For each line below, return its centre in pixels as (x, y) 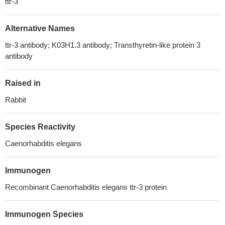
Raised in (23, 83)
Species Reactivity (40, 127)
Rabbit (16, 100)
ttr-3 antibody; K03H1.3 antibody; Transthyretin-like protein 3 (103, 45)
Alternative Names (40, 28)
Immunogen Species (44, 214)
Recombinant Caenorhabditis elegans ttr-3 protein (86, 187)
